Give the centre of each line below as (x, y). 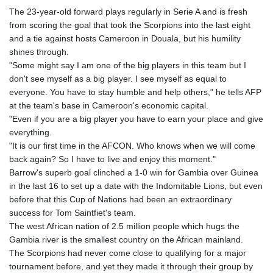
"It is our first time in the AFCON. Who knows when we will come (132, 145)
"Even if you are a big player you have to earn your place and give (136, 119)
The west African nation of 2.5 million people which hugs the (124, 226)
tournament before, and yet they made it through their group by (131, 266)
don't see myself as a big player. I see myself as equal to (118, 78)
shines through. (39, 51)
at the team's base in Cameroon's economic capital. (109, 105)
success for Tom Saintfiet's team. (73, 212)
